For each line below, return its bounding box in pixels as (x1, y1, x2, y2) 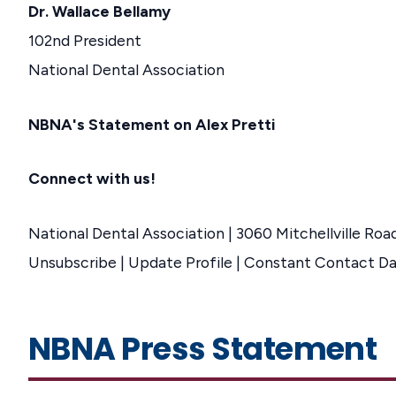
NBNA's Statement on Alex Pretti (28, 114, 276, 133)
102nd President (28, 30, 141, 49)
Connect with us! (28, 169, 156, 188)
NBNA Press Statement (28, 327, 377, 371)
